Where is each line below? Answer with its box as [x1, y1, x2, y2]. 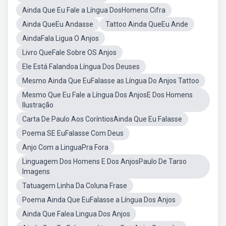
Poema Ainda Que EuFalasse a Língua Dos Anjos [22, 196, 176, 204]
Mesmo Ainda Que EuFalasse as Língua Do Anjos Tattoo [22, 77, 199, 85]
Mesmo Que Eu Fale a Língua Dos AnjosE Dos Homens [22, 91, 193, 99]
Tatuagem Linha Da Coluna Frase [22, 182, 127, 190]
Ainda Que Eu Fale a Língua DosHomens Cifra [22, 6, 165, 14]
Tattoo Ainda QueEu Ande [105, 20, 188, 28]
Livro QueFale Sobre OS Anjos [22, 48, 117, 56]
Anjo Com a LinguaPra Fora [22, 143, 108, 151]
